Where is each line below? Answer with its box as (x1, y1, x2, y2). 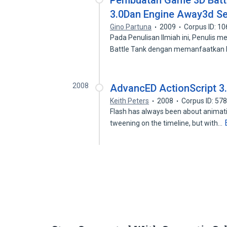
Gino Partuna (110, 23, 152, 31)
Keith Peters (110, 97, 149, 105)
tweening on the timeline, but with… (110, 119, 224, 127)
